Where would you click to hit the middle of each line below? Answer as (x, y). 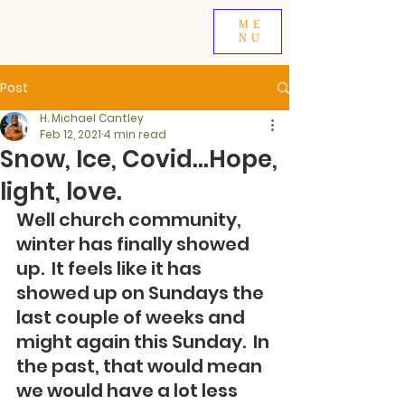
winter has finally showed (135, 244)
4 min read (135, 134)
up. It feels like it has (111, 268)
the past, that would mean (141, 366)
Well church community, (131, 220)
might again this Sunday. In (145, 342)
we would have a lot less (129, 391)
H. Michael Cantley (92, 118)
